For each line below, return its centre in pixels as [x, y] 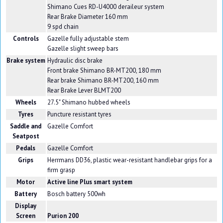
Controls [26, 39]
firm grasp [61, 170]
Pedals [26, 148]
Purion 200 [63, 216]
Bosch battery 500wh [76, 194]
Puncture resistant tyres [79, 114]
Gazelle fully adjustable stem [88, 39]
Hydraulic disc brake [75, 61]
